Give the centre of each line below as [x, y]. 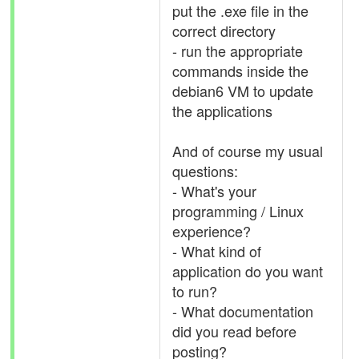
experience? [212, 231]
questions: [205, 171]
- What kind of [217, 251]
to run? [195, 291]
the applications [222, 111]
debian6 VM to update [243, 91]
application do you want [248, 271]
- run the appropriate [238, 50]
